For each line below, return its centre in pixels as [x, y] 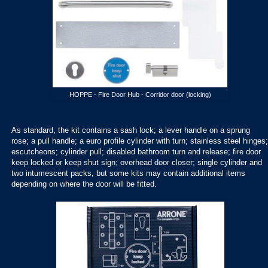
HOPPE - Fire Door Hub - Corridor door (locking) [140, 94]
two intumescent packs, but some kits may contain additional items [128, 173]
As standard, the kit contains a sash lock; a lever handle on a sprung [131, 130]
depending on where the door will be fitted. [85, 184]
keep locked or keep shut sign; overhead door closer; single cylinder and [137, 163]
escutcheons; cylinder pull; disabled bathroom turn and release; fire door [136, 152]
